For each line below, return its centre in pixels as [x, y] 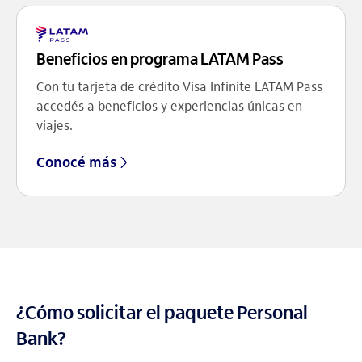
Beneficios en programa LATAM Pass [160, 59]
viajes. [55, 125]
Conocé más [76, 162]
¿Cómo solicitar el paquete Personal [162, 312]
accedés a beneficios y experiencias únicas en [169, 106]
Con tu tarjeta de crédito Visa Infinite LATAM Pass [179, 86]
